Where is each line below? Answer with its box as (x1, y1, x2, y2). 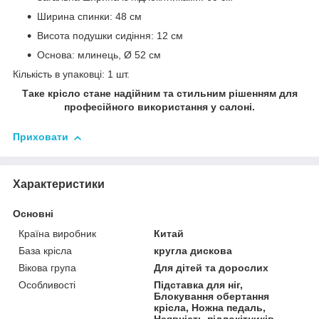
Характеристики (13, 177, 105, 190)
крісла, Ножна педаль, (154, 301, 266, 313)
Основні (13, 207, 53, 219)
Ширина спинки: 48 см (37, 11, 142, 23)
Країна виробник (19, 227, 96, 239)
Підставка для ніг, (154, 278, 244, 291)
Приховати (13, 131, 68, 143)
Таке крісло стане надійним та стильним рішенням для (21, 88, 298, 100)
